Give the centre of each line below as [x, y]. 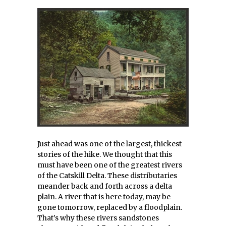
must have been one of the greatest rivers [110, 165]
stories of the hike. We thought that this [105, 154]
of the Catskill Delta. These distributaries [107, 176]
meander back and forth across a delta [105, 186]
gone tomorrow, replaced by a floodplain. [110, 207]
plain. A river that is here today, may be [104, 197]
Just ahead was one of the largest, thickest [109, 144]
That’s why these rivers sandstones [98, 218]
